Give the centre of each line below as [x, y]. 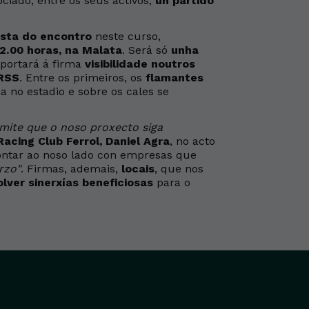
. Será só [147, 50]
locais [138, 169]
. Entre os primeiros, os [82, 78]
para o [172, 182]
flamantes [175, 78]
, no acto [192, 141]
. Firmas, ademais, [71, 169]
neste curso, [126, 36]
